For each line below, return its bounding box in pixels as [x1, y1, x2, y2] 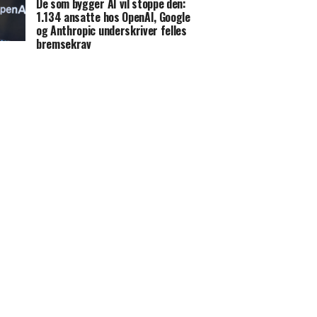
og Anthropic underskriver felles [36, 21, 187, 39]
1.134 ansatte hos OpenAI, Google [36, 8, 190, 25]
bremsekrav [36, 35, 91, 52]
